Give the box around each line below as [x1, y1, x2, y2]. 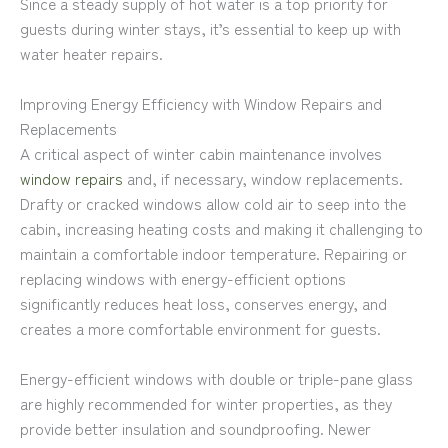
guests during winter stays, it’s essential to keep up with [20, 17, 401, 40]
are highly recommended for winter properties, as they [20, 391, 392, 414]
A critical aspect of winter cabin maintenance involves [20, 141, 382, 164]
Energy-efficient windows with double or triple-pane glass [20, 366, 413, 389]
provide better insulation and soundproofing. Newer [20, 416, 371, 439]
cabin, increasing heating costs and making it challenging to [20, 216, 423, 239]
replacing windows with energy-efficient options [20, 266, 346, 289]
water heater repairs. [20, 42, 163, 65]
